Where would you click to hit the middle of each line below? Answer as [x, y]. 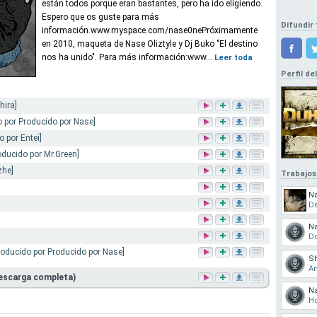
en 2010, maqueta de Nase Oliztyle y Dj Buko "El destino [150, 44]
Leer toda [234, 58]
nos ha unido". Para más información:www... [128, 57]
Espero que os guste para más [100, 17]
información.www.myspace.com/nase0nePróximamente [150, 30]
